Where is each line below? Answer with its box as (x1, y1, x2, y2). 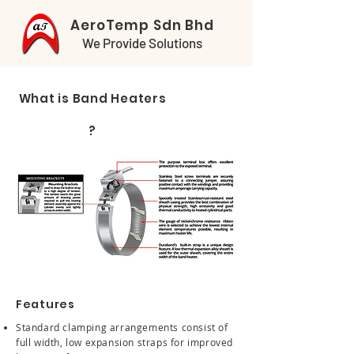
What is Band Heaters (18, 90, 167, 107)
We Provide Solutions (82, 35, 202, 51)
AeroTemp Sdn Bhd (70, 16, 214, 35)
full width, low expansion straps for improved (16, 336, 234, 348)
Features (16, 296, 75, 312)
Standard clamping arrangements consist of (16, 321, 228, 333)
